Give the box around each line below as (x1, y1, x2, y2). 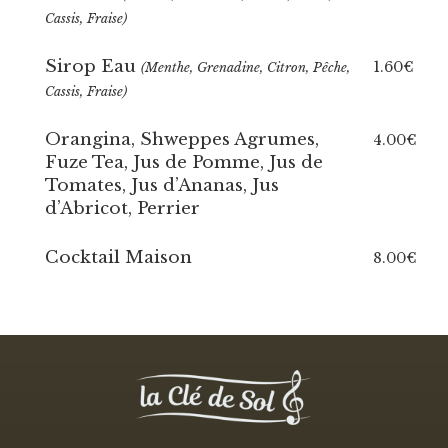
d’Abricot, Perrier (44, 198, 200, 219)
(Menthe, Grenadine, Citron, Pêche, (140, 60, 350, 75)
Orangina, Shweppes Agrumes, (44, 129, 319, 150)
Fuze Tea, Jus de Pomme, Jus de (44, 152, 323, 173)
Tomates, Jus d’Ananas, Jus (44, 175, 279, 196)
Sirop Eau (44, 56, 141, 77)
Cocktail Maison (44, 247, 192, 268)
